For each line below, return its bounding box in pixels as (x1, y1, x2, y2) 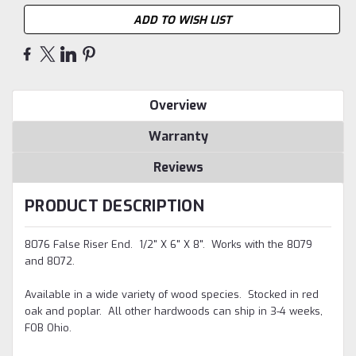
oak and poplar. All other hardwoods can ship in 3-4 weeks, (25, 304, 323, 319)
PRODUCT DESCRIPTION (25, 195, 204, 218)
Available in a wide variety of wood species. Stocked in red (25, 288, 319, 302)
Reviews (153, 159, 203, 176)
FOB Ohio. (25, 321, 72, 335)
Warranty (148, 128, 208, 145)
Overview (149, 97, 207, 114)
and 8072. (25, 254, 75, 269)
